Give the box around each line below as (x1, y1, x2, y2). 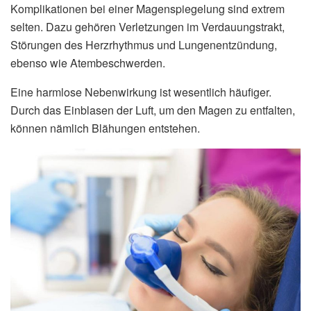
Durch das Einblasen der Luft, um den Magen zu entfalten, (10, 101, 295, 118)
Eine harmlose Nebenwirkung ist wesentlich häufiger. (10, 83, 271, 100)
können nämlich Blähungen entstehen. (10, 119, 200, 136)
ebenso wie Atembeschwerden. (10, 54, 165, 71)
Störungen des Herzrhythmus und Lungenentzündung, (10, 36, 277, 53)
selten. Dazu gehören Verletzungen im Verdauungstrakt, (10, 18, 285, 35)
